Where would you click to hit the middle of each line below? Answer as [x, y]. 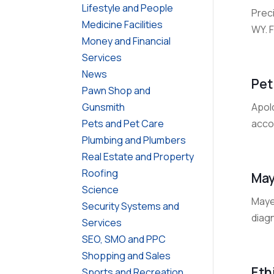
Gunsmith [104, 107]
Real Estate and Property [138, 156]
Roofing [100, 173]
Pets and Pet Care [123, 123]
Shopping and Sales [127, 255]
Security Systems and [131, 206]
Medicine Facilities [123, 24]
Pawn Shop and [117, 90]
